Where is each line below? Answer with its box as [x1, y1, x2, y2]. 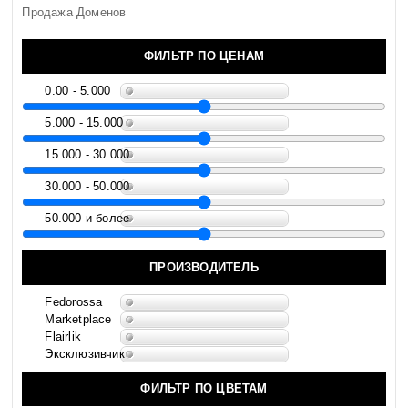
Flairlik [45, 330, 81, 344]
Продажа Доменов [22, 5, 127, 20]
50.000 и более [45, 211, 130, 226]
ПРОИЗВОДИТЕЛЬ [149, 260, 259, 275]
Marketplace [45, 312, 112, 327]
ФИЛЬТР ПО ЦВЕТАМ [140, 382, 268, 396]
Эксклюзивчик [45, 347, 125, 362]
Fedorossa [45, 295, 103, 310]
